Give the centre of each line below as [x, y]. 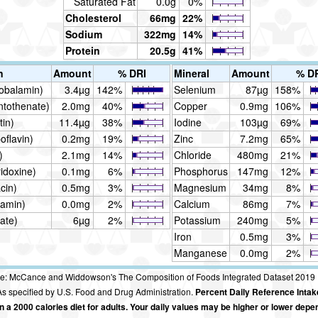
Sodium [84, 34]
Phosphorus [201, 171]
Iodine [188, 122]
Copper [191, 105]
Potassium [197, 220]
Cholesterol [93, 17]
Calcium [192, 203]
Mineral [192, 73]
